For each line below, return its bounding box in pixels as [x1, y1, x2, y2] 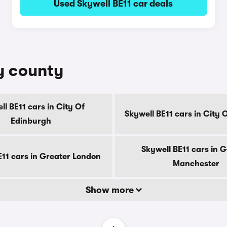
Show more [85, 185, 136, 195]
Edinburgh [11, 117, 51, 126]
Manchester [173, 159, 219, 168]
